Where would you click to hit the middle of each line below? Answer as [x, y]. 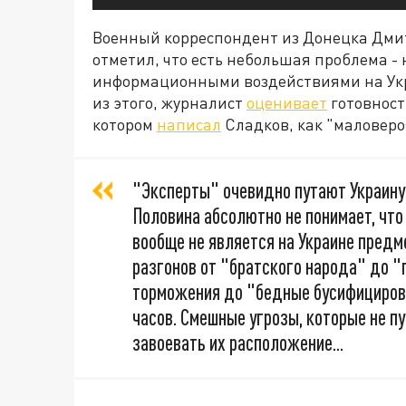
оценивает [287, 103]
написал [189, 125]
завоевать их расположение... [238, 343]
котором [125, 125]
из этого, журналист [169, 103]
